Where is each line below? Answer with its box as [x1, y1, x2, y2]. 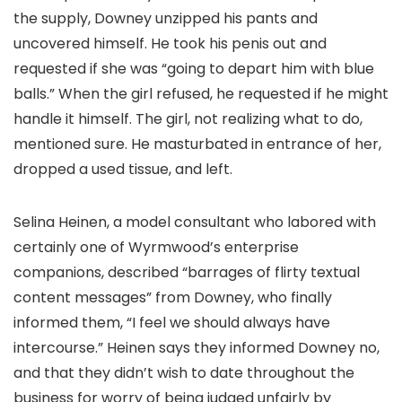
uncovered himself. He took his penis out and [13, 33, 327, 54]
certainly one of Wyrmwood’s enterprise [13, 237, 299, 258]
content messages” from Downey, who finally [13, 287, 332, 308]
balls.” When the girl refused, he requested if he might [13, 83, 389, 104]
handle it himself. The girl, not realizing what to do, [13, 109, 363, 129]
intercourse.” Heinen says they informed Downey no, [13, 337, 380, 358]
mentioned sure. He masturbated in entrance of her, [13, 134, 381, 154]
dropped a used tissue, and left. [13, 159, 232, 179]
